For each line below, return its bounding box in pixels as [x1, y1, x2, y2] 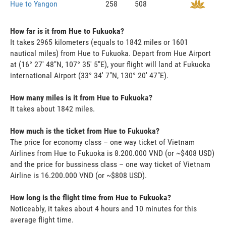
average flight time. [10, 214, 74, 224]
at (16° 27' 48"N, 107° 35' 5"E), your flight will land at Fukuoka [10, 59, 210, 69]
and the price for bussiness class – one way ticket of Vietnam [10, 159, 210, 169]
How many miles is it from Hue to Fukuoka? [10, 92, 152, 102]
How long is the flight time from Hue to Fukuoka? [10, 192, 171, 202]
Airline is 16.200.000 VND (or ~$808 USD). [10, 170, 147, 180]
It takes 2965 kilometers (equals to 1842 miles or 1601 [10, 37, 188, 47]
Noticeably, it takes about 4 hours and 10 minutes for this [10, 203, 197, 213]
